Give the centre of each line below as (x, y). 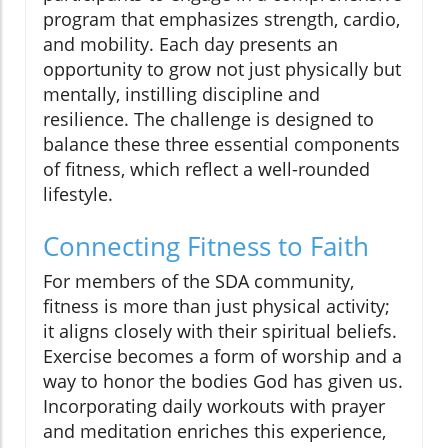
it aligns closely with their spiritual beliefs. (220, 331)
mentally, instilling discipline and (181, 94)
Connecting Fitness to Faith (206, 246)
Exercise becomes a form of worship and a (222, 356)
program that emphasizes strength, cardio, (221, 19)
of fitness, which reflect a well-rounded (206, 169)
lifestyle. (78, 194)
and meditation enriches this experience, (214, 431)
